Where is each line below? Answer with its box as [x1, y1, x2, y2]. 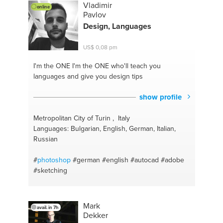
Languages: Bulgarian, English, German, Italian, [33, 123, 176, 133]
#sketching [33, 165, 67, 175]
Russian [33, 133, 58, 144]
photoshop [37, 154, 71, 165]
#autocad [130, 154, 159, 165]
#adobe [160, 154, 184, 165]
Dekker [83, 209, 108, 221]
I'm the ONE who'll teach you [70, 60, 161, 71]
